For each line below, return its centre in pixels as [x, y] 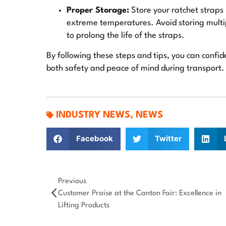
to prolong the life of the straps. [126, 36]
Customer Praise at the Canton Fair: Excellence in [140, 193]
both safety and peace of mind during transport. [135, 68]
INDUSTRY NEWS [93, 115]
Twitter [168, 139]
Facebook [94, 139]
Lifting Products [84, 205]
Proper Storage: [98, 11]
